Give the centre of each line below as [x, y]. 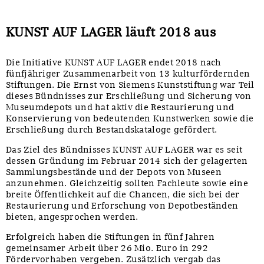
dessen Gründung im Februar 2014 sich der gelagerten [127, 161]
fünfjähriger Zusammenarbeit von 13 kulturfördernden [128, 73]
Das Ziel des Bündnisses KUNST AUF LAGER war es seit [124, 149]
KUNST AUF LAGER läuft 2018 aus [111, 32]
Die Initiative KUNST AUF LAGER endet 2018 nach [114, 62]
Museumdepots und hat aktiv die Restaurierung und [120, 107]
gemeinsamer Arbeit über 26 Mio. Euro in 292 [107, 248]
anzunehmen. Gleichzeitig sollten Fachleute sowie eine [127, 183]
